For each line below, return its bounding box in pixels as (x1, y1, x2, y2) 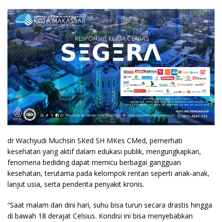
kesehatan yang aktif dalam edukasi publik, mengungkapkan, (7, 146, 201, 156)
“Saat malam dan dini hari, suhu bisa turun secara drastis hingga (7, 200, 212, 210)
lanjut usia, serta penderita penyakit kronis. (7, 179, 144, 189)
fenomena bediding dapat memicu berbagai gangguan (7, 157, 181, 167)
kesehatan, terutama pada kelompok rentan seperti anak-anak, (7, 168, 210, 178)
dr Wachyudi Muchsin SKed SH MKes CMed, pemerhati (7, 135, 182, 145)
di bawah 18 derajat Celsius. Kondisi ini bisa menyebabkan (7, 211, 193, 221)
